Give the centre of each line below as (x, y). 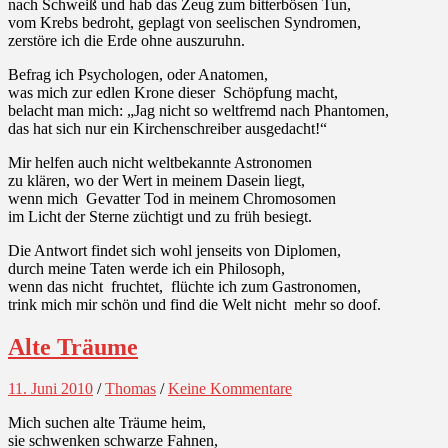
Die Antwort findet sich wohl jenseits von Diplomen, (174, 250)
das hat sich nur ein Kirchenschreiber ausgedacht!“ (167, 128)
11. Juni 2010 (50, 389)
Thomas (130, 389)
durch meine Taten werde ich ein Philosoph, (146, 268)
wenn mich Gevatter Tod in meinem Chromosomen (172, 198)
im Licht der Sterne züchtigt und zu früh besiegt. (160, 216)
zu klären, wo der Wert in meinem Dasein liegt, (156, 180)
